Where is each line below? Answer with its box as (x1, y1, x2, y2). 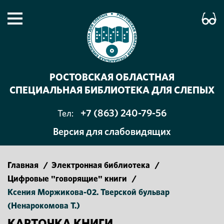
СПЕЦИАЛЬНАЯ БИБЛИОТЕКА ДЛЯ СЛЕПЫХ (9, 85, 214, 95)
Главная (7, 161, 38, 169)
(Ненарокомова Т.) (7, 201, 80, 210)
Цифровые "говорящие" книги (7, 174, 127, 183)
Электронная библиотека (51, 161, 150, 169)
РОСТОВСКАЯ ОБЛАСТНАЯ (49, 72, 174, 82)
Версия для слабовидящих (53, 127, 171, 137)
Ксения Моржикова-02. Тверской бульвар (7, 188, 169, 196)
